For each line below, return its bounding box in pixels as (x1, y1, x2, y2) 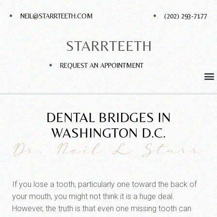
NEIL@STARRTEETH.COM (20, 12, 93, 20)
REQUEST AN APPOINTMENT (60, 62, 143, 69)
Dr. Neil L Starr (14, 143, 203, 161)
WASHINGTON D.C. (51, 125, 166, 140)
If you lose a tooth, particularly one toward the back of (12, 180, 197, 189)
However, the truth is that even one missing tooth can (12, 204, 191, 213)
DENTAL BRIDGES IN (46, 109, 171, 125)
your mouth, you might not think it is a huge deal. (12, 192, 174, 201)
